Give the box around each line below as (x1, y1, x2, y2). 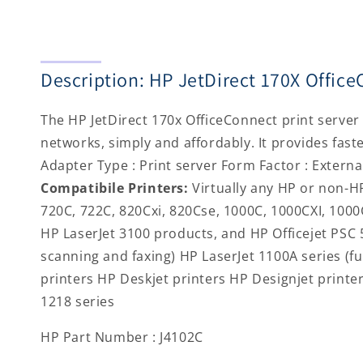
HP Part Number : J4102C (41, 327, 203, 346)
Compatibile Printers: (41, 178, 189, 197)
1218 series (41, 292, 115, 310)
